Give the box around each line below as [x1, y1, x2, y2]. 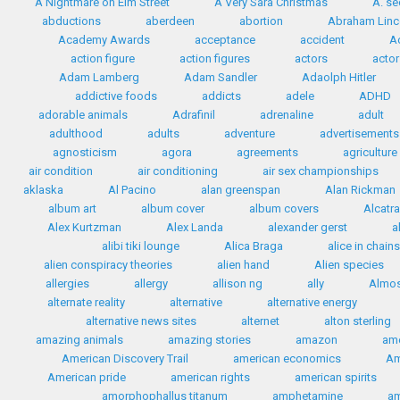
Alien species [313, 258, 384, 271]
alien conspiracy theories [43, 258, 172, 271]
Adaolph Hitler [302, 71, 376, 84]
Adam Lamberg [59, 71, 139, 84]
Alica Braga [223, 239, 283, 253]
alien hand [216, 258, 270, 271]
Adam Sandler [184, 71, 257, 84]
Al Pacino [107, 183, 156, 196]
